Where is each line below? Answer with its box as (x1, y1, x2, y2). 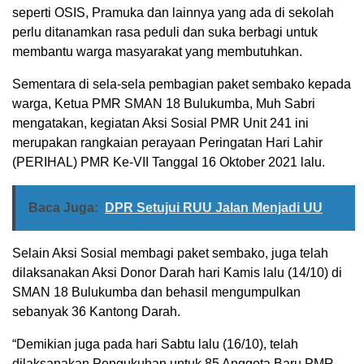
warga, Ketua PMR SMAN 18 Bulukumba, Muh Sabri (12, 96, 315, 110)
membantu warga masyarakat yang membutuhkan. (12, 44, 302, 58)
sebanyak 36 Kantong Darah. (12, 304, 180, 318)
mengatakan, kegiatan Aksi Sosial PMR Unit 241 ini (12, 115, 309, 130)
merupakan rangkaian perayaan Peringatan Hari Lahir (12, 135, 323, 149)
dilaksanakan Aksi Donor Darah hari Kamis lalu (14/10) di (12, 265, 342, 279)
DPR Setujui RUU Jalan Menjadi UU (105, 200, 323, 214)
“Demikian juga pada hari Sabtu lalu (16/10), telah (12, 336, 298, 351)
